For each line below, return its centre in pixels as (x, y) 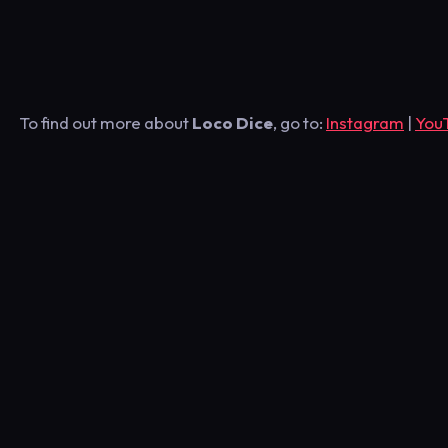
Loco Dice (232, 122)
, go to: (299, 122)
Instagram (365, 122)
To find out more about (106, 122)
